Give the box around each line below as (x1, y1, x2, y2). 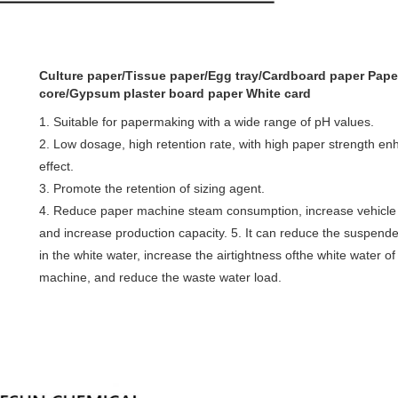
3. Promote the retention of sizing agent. (39, 181, 265, 196)
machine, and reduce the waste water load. (39, 270, 282, 285)
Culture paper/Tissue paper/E (39, 68, 216, 84)
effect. (39, 159, 74, 174)
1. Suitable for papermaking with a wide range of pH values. (39, 115, 374, 130)
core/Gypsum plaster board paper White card (39, 86, 311, 101)
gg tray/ (216, 68, 262, 84)
